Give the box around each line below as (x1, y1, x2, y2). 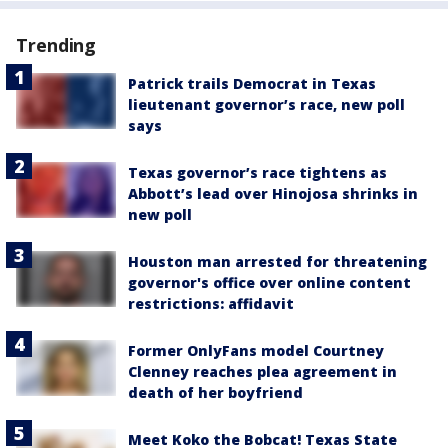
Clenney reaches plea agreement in (128, 361, 397, 381)
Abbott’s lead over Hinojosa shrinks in (128, 183, 418, 203)
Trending (16, 32, 97, 57)
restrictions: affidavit (128, 293, 294, 313)
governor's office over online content (128, 272, 411, 292)
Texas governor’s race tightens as (128, 162, 387, 182)
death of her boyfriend (128, 382, 303, 402)
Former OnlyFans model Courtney (128, 340, 384, 360)
